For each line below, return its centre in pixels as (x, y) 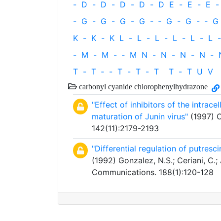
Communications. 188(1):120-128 (153, 172)
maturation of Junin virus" (140, 116)
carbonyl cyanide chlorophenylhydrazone (142, 86)
